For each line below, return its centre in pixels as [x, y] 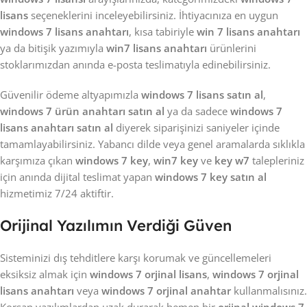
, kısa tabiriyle [163, 32]
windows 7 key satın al [211, 177]
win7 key [176, 160]
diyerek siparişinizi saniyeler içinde [196, 127]
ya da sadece [197, 111]
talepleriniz [277, 160]
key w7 [232, 160]
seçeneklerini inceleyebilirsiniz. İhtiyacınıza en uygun [153, 15]
